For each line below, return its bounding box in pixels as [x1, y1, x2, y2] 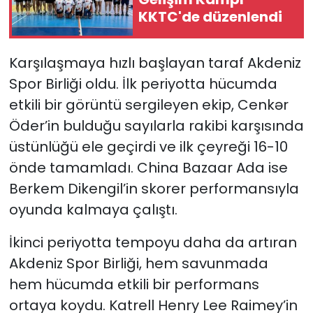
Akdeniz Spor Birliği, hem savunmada [8, 254, 268, 274]
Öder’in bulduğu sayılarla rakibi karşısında [8, 116, 304, 136]
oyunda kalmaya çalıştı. [8, 200, 177, 220]
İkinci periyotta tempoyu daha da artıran [8, 233, 297, 253]
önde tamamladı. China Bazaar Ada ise [8, 158, 288, 178]
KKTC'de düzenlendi [138, 6, 282, 27]
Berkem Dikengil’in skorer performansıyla [8, 179, 299, 199]
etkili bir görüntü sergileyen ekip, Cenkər [8, 95, 289, 115]
